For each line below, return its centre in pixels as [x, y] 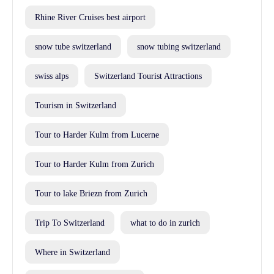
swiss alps [52, 76]
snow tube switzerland [73, 47]
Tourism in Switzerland [76, 106]
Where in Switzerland [72, 252]
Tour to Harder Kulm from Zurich [94, 164]
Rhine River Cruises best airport [90, 17]
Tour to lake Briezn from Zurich [91, 194]
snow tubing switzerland [179, 47]
